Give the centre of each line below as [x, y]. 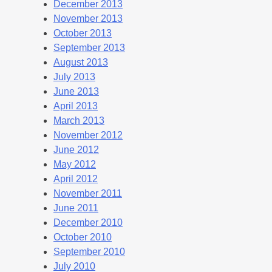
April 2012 [76, 178]
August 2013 [81, 62]
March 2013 [79, 120]
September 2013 [89, 47]
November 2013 [88, 18]
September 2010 [89, 251]
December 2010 [88, 222]
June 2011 [76, 208]
